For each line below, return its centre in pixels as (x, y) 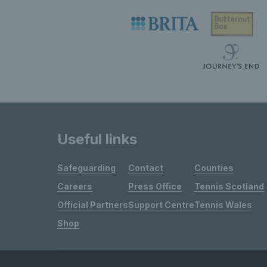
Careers (75, 186)
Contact (146, 167)
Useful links (97, 139)
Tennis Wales (223, 204)
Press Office (155, 186)
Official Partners (93, 204)
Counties (214, 167)
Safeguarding (86, 167)
